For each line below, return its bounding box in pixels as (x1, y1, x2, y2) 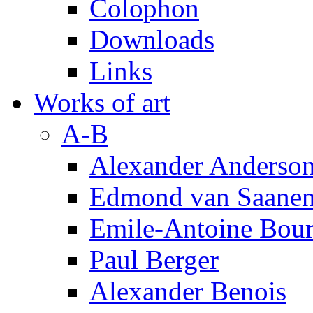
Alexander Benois (89, 276, 286, 306)
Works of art (34, 87, 170, 117)
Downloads (89, 24, 214, 54)
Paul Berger (89, 245, 219, 275)
